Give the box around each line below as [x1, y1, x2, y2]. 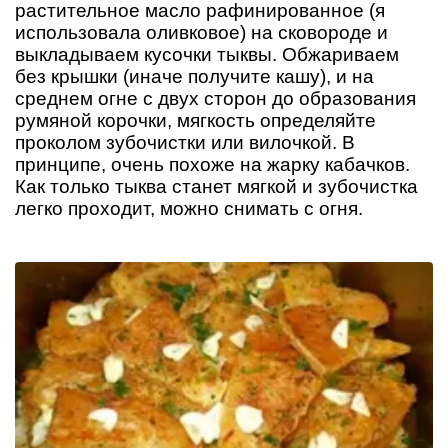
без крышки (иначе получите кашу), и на [15, 66, 374, 88]
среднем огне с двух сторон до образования [15, 88, 416, 110]
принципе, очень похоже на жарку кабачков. [15, 154, 410, 176]
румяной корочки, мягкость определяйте [15, 110, 376, 132]
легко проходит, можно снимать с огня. [15, 198, 363, 220]
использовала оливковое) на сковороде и [15, 22, 388, 44]
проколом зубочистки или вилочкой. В [15, 132, 355, 154]
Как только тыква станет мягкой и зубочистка [15, 176, 418, 198]
